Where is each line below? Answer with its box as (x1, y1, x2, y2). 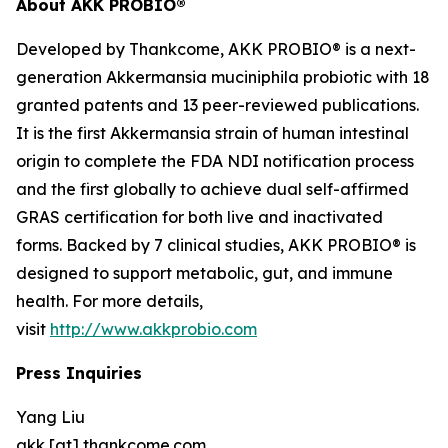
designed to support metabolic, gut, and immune (16, 263, 393, 283)
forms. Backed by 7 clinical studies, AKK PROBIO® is (16, 235, 416, 255)
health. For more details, (16, 291, 203, 311)
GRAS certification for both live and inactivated (16, 207, 383, 227)
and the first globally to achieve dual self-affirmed (16, 179, 409, 199)
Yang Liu (16, 407, 85, 427)
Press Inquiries (16, 363, 142, 383)
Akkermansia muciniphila (106, 67, 299, 87)
